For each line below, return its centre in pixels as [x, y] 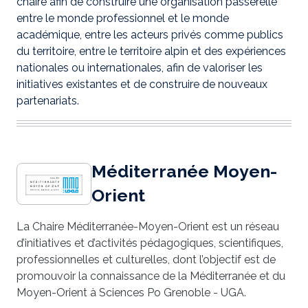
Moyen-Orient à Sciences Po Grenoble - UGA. [131, 293]
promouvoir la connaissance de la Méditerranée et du [151, 276]
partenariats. [48, 101]
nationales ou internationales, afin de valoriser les [140, 68]
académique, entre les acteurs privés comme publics [150, 35]
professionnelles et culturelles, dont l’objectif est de [146, 260]
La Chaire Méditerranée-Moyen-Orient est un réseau [148, 227]
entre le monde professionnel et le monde [123, 19]
